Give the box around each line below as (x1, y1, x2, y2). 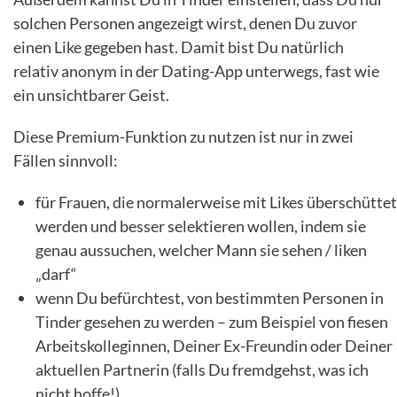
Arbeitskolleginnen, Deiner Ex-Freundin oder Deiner (35, 335, 393, 355)
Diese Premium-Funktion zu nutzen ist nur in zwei (13, 126, 354, 146)
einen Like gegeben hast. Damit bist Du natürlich (13, 36, 344, 57)
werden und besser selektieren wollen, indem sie (35, 215, 366, 236)
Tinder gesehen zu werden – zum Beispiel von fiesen (35, 311, 388, 331)
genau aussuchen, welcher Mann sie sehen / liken (35, 239, 367, 260)
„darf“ (35, 263, 77, 284)
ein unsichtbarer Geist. (13, 84, 169, 105)
